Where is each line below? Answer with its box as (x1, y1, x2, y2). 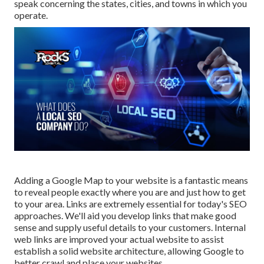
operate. (14, 9, 48, 21)
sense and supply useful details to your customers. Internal (14, 221, 246, 233)
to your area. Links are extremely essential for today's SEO (14, 197, 247, 209)
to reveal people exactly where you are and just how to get (14, 186, 246, 197)
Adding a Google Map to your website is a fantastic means (14, 174, 248, 186)
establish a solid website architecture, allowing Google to (14, 245, 244, 256)
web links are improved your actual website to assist (14, 233, 224, 245)
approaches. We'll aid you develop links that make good (14, 209, 236, 221)
